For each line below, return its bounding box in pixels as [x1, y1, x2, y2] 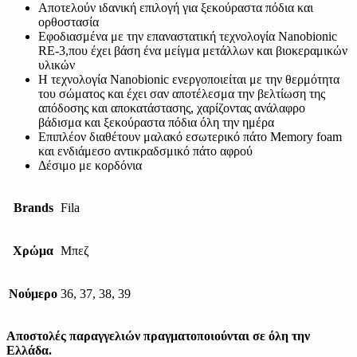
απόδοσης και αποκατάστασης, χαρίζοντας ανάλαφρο [38, 100, 305, 115]
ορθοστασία [38, 14, 99, 29]
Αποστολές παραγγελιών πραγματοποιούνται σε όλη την [6, 328, 310, 343]
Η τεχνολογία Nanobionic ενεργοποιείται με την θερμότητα [38, 72, 339, 86]
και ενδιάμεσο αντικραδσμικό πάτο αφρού [38, 143, 253, 158]
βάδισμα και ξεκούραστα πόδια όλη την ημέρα [38, 115, 274, 129]
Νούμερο [9, 286, 57, 300]
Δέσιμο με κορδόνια [38, 158, 142, 172]
